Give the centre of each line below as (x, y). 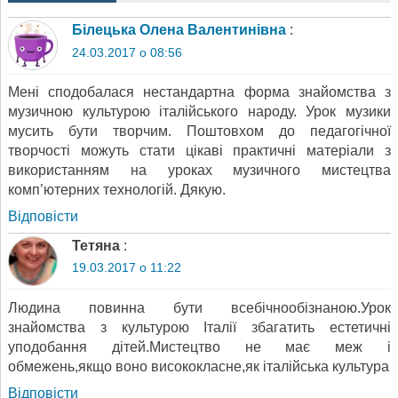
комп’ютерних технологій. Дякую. (117, 190)
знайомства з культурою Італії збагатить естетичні (199, 327)
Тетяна (96, 245)
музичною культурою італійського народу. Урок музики (199, 112)
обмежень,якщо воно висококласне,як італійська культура (199, 366)
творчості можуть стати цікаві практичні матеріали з (199, 151)
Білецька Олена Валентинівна (179, 30)
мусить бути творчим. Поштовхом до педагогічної (199, 131)
